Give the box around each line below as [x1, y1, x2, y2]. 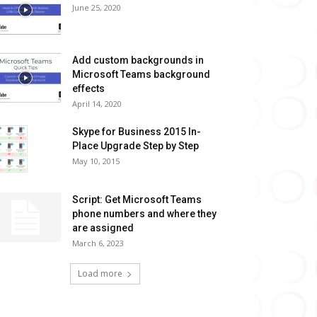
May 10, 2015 [72, 155, 120, 166]
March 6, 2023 [72, 237, 124, 248]
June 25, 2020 [72, 1, 121, 13]
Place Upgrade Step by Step [72, 139, 199, 151]
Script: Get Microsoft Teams [72, 193, 202, 205]
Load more [77, 267, 122, 279]
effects [72, 82, 105, 94]
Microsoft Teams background [72, 68, 210, 80]
